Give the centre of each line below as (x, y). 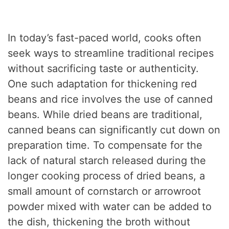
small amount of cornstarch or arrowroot (105, 191)
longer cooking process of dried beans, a (107, 176)
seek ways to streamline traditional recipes (111, 53)
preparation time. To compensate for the (105, 145)
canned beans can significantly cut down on (114, 130)
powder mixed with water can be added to (110, 206)
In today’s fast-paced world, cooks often (105, 38)
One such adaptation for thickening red (102, 84)
